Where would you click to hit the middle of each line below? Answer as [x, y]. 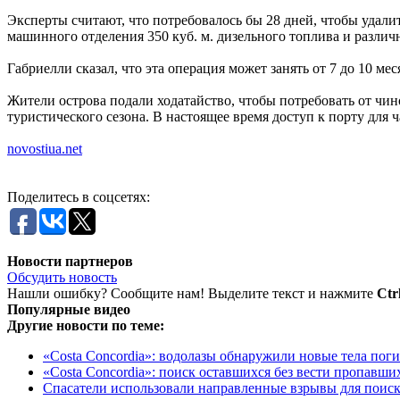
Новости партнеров [70, 261]
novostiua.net [45, 148]
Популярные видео [69, 309]
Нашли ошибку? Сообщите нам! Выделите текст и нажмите [192, 293]
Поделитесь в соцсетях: [79, 196]
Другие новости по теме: [86, 325]
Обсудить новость [62, 277]
